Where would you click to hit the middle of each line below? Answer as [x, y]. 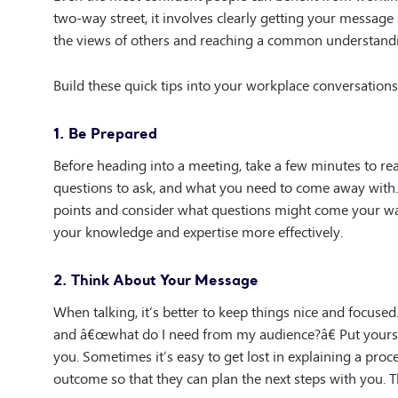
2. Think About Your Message [156, 279]
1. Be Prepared [105, 132]
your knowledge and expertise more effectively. [198, 231]
